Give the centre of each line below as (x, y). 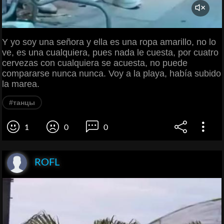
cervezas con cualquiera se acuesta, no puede (95, 63)
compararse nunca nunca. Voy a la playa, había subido (111, 73)
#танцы (22, 102)
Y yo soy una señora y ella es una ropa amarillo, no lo (109, 42)
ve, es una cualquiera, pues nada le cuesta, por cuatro (110, 52)
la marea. (21, 84)
